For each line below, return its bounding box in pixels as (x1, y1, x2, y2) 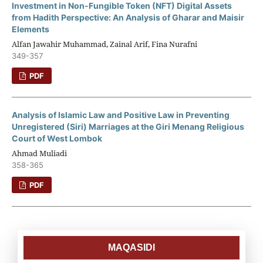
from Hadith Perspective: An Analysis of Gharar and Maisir (11, 12, 244, 22)
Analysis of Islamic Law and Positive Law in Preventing (11, 109, 230, 120)
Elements (11, 23, 49, 34)
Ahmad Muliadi (11, 147, 67, 159)
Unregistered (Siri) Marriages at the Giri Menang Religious (11, 121, 244, 131)
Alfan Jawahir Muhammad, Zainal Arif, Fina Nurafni (11, 38, 197, 49)
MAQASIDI (108, 242, 155, 252)
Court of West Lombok (11, 133, 102, 143)
